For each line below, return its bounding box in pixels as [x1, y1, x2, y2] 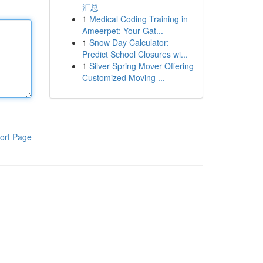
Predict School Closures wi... [82, 48, 188, 60]
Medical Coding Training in [89, 13, 188, 25]
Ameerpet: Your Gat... [82, 25, 163, 36]
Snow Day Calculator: [89, 36, 169, 48]
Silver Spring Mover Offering [89, 60, 194, 72]
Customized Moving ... [82, 72, 165, 83]
